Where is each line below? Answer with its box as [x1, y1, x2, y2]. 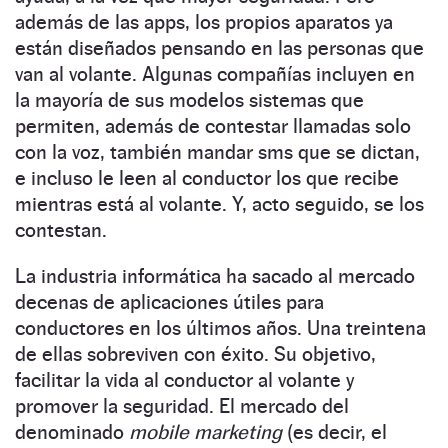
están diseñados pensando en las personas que [15, 36, 424, 61]
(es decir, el [282, 420, 387, 445]
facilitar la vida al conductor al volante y [15, 368, 354, 393]
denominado [15, 420, 129, 445]
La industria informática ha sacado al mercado [15, 264, 415, 289]
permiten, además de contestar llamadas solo [15, 114, 411, 139]
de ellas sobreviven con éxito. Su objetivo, [15, 342, 376, 367]
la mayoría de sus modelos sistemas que [15, 88, 364, 113]
